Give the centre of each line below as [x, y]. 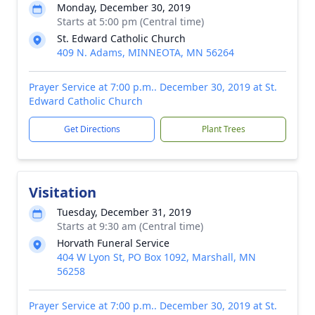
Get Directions [92, 129]
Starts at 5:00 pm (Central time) [130, 21]
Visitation [63, 192]
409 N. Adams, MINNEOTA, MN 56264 [146, 52]
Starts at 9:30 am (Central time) [130, 226]
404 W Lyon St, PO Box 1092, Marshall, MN [156, 257]
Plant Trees [223, 129]
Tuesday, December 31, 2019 [124, 212]
